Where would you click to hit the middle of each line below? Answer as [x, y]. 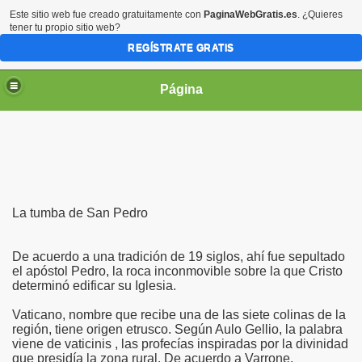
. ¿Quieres [320, 15]
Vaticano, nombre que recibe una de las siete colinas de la [179, 315]
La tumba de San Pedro [80, 213]
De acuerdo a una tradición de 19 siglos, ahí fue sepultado [179, 257]
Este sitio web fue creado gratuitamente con [107, 15]
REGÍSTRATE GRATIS [181, 48]
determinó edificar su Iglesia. [94, 286]
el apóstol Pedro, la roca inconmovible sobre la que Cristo [177, 271]
